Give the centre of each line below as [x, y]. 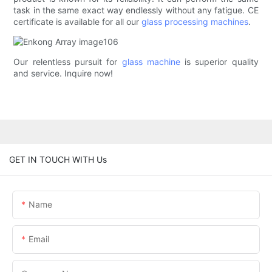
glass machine [151, 62]
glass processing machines [195, 22]
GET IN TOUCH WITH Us [58, 159]
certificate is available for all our [78, 22]
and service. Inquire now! [63, 73]
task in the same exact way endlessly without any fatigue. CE [136, 10]
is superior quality [219, 62]
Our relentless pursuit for [68, 62]
